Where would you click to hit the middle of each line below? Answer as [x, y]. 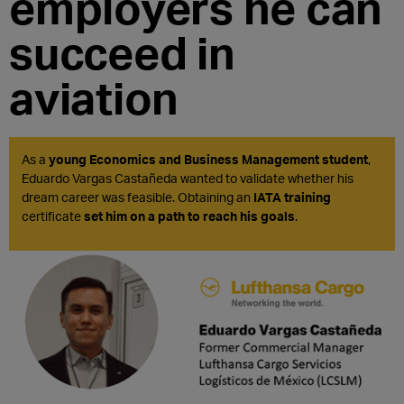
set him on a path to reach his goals [189, 216]
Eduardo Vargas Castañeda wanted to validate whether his [188, 179]
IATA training [292, 197]
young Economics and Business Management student [208, 160]
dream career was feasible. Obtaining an [138, 197]
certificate [53, 216]
